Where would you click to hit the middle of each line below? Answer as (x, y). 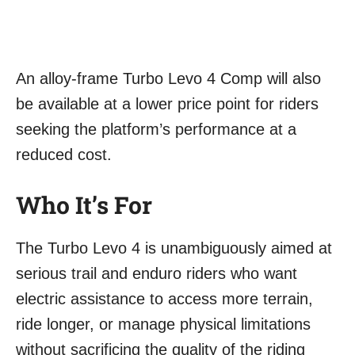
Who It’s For (84, 205)
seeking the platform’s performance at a (156, 130)
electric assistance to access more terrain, (164, 299)
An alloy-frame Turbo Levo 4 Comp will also (168, 79)
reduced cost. (64, 155)
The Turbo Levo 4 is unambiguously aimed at (174, 248)
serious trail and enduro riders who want (157, 274)
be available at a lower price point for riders (167, 104)
